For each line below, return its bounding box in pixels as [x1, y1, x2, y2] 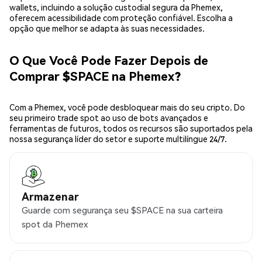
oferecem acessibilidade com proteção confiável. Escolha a [9, 12, 233, 23]
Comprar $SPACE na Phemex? [9, 67, 181, 84]
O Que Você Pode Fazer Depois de [9, 51, 208, 68]
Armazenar [22, 189, 79, 204]
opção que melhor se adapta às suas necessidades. [9, 23, 205, 34]
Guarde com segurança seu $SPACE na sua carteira [22, 204, 223, 216]
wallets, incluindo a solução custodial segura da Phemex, [9, 2, 223, 13]
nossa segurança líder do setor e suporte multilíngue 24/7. [9, 133, 227, 144]
